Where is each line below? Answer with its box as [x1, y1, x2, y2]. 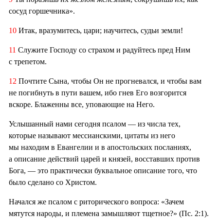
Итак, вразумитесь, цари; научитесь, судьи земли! [18, 26, 183, 35]
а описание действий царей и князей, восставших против [9, 155, 200, 163]
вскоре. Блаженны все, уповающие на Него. [9, 100, 155, 109]
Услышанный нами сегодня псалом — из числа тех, [9, 120, 181, 128]
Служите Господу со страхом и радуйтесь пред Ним [16, 46, 190, 54]
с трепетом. [9, 57, 47, 66]
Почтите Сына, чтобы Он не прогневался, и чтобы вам [17, 77, 201, 86]
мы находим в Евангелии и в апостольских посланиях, [9, 143, 191, 152]
